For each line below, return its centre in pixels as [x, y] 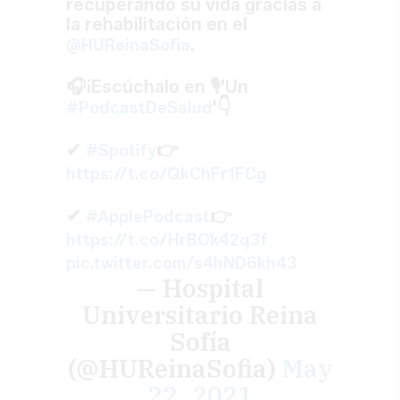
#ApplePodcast [148, 217]
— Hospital [200, 287]
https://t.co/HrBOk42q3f [167, 240]
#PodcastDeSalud [139, 108]
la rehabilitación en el [157, 24]
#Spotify [121, 150]
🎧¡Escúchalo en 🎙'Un [157, 86]
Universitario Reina [200, 314]
